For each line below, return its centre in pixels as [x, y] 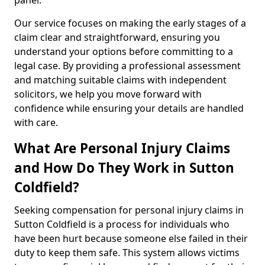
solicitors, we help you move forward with [108, 94]
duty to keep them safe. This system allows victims [127, 253]
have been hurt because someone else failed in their [131, 238]
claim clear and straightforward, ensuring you [117, 37]
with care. [36, 122]
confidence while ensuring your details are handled [129, 108]
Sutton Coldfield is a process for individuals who [122, 224]
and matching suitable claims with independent [120, 80]
